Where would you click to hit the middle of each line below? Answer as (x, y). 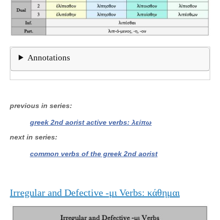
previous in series (40, 105)
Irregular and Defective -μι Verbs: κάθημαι (95, 192)
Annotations (49, 57)
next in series (32, 137)
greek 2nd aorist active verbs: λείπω (91, 122)
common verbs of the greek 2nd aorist (94, 153)
